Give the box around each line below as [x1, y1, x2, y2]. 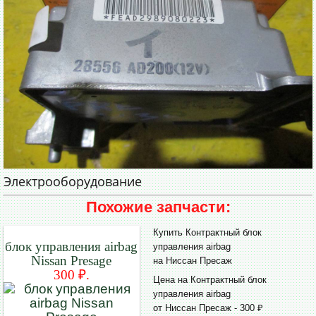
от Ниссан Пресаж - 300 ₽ [152, 302, 263, 313]
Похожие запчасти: [85, 198, 231, 217]
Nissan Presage [31, 253, 112, 269]
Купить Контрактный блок [152, 227, 262, 238]
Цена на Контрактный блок [152, 274, 267, 285]
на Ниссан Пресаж [152, 255, 232, 267]
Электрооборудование [4, 173, 142, 190]
